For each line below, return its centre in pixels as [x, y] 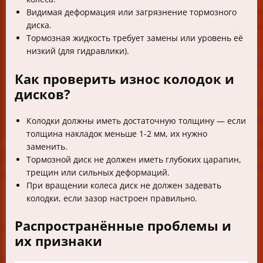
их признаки [58, 240]
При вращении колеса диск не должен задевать [124, 185]
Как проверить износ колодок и [124, 78]
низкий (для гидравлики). [78, 51]
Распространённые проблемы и [123, 225]
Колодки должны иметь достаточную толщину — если [136, 120]
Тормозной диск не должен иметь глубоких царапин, [134, 159]
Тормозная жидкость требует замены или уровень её [135, 38]
